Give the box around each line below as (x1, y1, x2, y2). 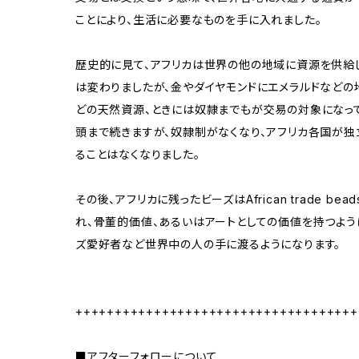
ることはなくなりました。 (75, 147, 200, 161)
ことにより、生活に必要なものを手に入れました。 (75, 13, 322, 26)
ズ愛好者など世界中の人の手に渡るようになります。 (75, 237, 341, 251)
